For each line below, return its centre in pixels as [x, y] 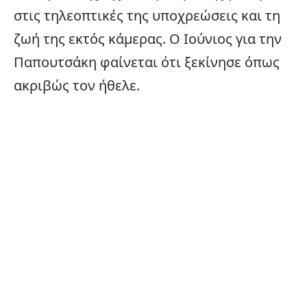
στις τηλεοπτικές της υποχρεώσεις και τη [147, 16]
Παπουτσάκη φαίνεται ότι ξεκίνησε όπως [147, 62]
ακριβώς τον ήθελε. [77, 86]
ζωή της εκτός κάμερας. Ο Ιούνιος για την [148, 39]
